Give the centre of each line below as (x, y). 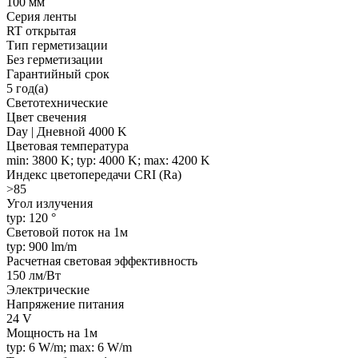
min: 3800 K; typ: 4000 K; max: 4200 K (108, 160)
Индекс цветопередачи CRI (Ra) (94, 174)
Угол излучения (50, 203)
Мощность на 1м (52, 332)
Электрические (48, 289)
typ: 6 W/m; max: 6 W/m (69, 347)
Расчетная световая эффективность (102, 261)
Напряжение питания (65, 304)
